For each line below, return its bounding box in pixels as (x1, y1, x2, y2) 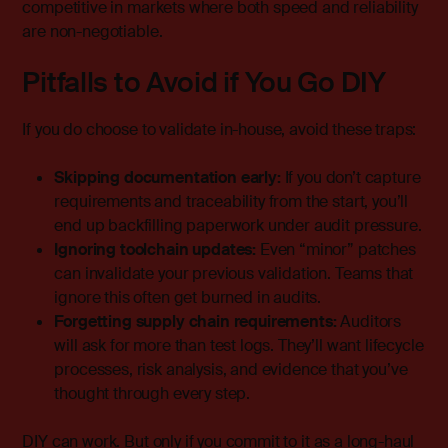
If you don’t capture (284, 167, 421, 189)
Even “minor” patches (259, 239, 416, 261)
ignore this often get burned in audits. (54, 287, 322, 309)
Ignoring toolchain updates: (54, 239, 257, 261)
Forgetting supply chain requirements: (54, 311, 337, 333)
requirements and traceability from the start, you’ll (54, 191, 409, 213)
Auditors (340, 311, 402, 333)
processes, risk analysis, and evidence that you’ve (54, 359, 408, 381)
